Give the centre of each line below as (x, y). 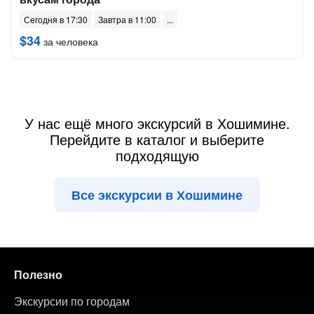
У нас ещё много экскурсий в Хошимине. (157, 123)
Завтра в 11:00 (127, 19)
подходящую (157, 155)
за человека (69, 41)
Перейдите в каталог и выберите (157, 139)
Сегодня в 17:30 (56, 19)
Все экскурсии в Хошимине (157, 195)
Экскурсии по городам (72, 301)
